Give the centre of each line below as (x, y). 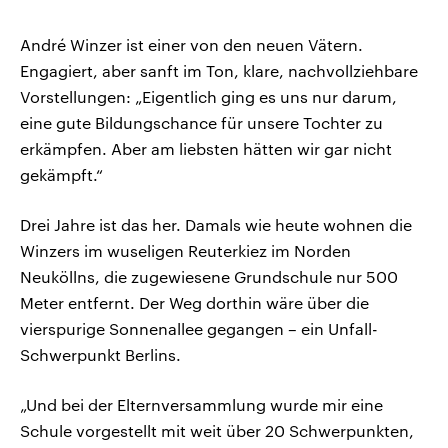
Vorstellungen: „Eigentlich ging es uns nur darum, (208, 97)
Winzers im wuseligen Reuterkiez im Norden (185, 251)
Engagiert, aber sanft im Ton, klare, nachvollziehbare (219, 71)
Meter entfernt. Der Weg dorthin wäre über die (194, 303)
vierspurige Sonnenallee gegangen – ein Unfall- (199, 329)
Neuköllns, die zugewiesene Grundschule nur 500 (209, 277)
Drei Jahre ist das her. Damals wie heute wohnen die (216, 225)
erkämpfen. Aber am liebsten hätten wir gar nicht (206, 149)
